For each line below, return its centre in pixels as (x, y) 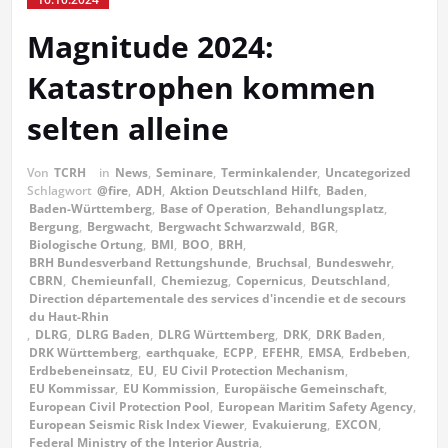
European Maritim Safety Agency (315, 406)
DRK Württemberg (83, 352)
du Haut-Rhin (68, 316)
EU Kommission (169, 388)
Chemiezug (194, 280)
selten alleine (127, 128)
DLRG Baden (112, 334)
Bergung (53, 226)
